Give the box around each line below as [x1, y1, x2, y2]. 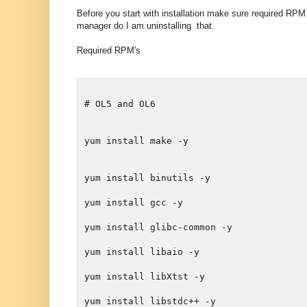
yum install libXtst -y [84, 271, 205, 282]
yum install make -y [84, 135, 188, 146]
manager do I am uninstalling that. [77, 20, 214, 31]
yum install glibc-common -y [84, 221, 232, 232]
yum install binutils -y [84, 172, 210, 183]
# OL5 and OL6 [84, 98, 156, 109]
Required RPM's [77, 45, 140, 56]
